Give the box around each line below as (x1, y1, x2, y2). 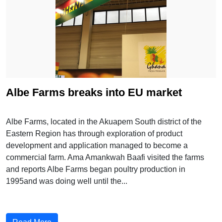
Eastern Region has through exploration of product (6, 129, 182, 138)
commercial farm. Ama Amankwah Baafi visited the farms (6, 153, 204, 162)
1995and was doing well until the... (6, 176, 127, 185)
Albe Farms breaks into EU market (6, 86, 182, 99)
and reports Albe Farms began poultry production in (6, 165, 185, 173)
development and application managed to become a (6, 141, 188, 150)
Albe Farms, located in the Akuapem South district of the (6, 117, 202, 126)
